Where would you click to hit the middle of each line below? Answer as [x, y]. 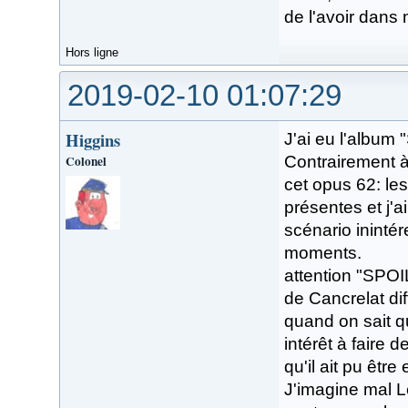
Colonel [86, 161]
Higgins [93, 139]
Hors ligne [92, 52]
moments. [323, 252]
